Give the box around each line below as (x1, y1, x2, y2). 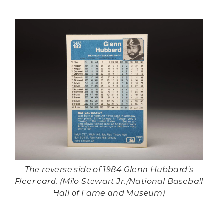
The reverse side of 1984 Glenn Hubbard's (24, 166, 194, 174)
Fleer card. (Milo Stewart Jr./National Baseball (15, 178, 203, 186)
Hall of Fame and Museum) (53, 189, 165, 198)
